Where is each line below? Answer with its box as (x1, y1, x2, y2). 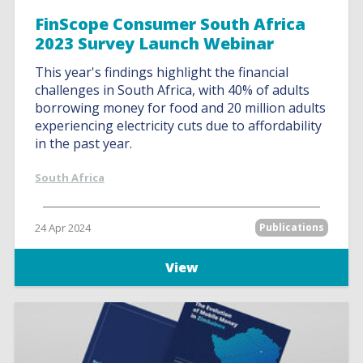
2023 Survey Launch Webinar (35, 32, 275, 54)
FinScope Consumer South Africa (35, 13, 306, 35)
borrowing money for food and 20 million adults (35, 99, 327, 117)
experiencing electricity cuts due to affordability (35, 117, 322, 135)
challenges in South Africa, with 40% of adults (35, 81, 310, 99)
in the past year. (35, 135, 133, 152)
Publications (258, 220, 324, 234)
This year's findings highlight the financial (35, 63, 289, 81)
